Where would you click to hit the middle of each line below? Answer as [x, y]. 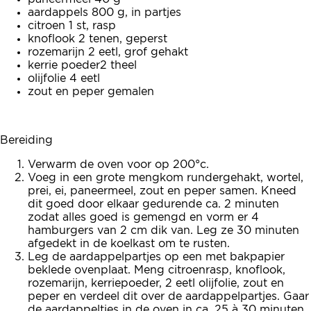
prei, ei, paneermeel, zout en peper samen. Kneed [162, 191]
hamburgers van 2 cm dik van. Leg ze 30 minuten [163, 231]
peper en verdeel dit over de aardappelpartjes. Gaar [168, 297]
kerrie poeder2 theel [82, 66]
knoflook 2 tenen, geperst [98, 39]
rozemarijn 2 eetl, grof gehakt [108, 52]
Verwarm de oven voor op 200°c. [118, 165]
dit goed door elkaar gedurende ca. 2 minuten [153, 204]
